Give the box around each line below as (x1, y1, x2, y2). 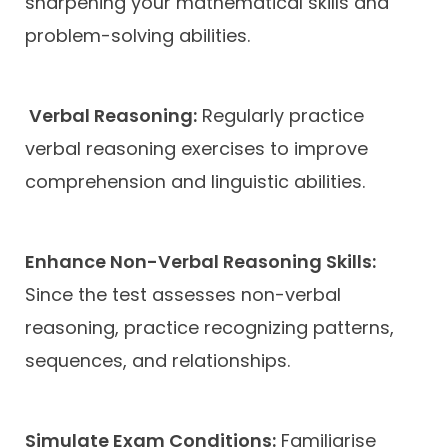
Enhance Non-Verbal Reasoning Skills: (25, 249, 376, 275)
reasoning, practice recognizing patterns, (25, 315, 394, 341)
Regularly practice (197, 103, 364, 129)
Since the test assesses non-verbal (25, 282, 341, 308)
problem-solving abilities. (25, 23, 250, 49)
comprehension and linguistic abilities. (25, 169, 365, 195)
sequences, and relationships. (25, 348, 290, 374)
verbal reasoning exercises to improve (25, 136, 368, 162)
